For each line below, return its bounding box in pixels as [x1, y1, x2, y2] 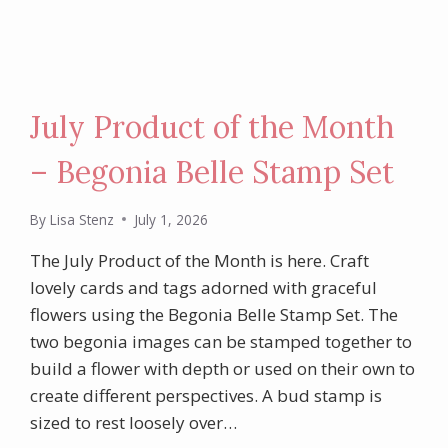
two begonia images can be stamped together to [30, 329, 413, 353]
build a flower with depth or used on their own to [30, 356, 416, 380]
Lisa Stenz [49, 209, 114, 229]
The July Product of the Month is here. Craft [30, 248, 370, 272]
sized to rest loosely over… [30, 410, 238, 434]
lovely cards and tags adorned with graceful [30, 275, 378, 299]
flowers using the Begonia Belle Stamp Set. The [30, 302, 399, 326]
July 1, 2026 [133, 209, 208, 229]
